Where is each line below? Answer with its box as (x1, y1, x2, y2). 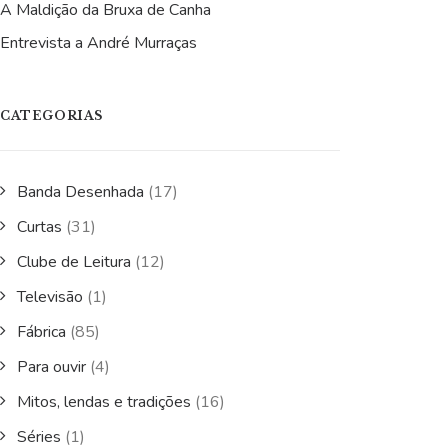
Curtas (17, 216, 62, 238)
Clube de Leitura (17, 251, 131, 273)
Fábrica (17, 321, 66, 343)
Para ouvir (17, 356, 86, 378)
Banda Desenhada (17, 181, 144, 203)
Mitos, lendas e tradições (17, 391, 191, 413)
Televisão (17, 286, 83, 308)
